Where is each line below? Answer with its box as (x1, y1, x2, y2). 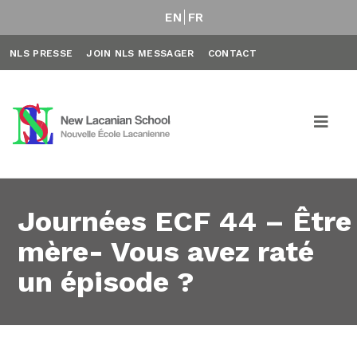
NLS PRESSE (10, 48, 73, 59)
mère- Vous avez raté (18, 235, 315, 269)
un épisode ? (18, 265, 195, 299)
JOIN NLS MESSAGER (86, 48, 194, 59)
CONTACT (207, 48, 257, 59)
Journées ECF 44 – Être (18, 205, 352, 238)
